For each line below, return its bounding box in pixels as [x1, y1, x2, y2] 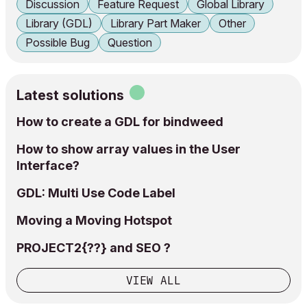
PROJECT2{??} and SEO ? [16, 241, 171, 255]
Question [108, 36, 152, 49]
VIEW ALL [126, 273, 181, 287]
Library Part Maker [110, 16, 201, 30]
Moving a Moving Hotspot [16, 213, 172, 228]
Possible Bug [25, 36, 90, 49]
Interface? [16, 158, 79, 173]
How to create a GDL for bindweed [16, 114, 223, 129]
